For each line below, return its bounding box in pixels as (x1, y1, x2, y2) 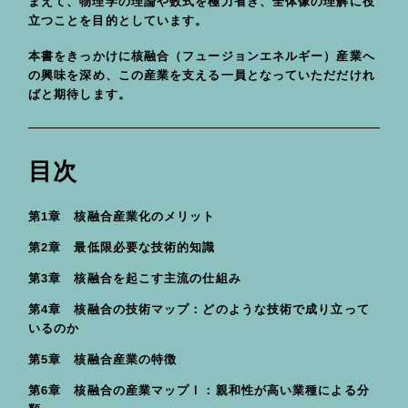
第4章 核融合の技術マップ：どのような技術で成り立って (28, 302, 371, 317)
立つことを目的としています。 (28, 13, 209, 27)
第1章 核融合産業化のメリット (28, 209, 216, 224)
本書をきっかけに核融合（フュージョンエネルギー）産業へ (28, 49, 376, 64)
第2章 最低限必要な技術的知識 (28, 240, 216, 255)
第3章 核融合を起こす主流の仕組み (28, 271, 242, 286)
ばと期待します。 (28, 87, 132, 102)
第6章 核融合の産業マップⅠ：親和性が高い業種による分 (28, 383, 371, 398)
